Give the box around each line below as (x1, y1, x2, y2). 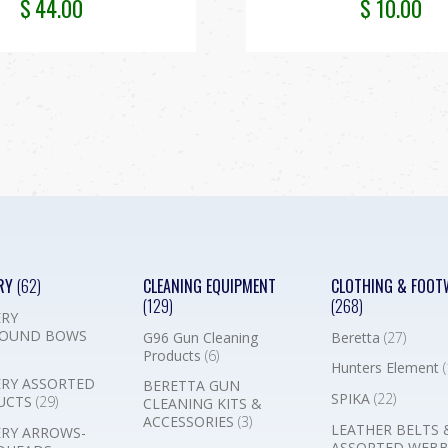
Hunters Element (331, 358, 443, 378)
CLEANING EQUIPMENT (143, 273, 277, 298)
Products (143, 345, 206, 365)
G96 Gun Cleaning (143, 327, 259, 347)
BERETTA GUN (143, 376, 241, 396)
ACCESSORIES (143, 412, 239, 432)
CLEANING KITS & (143, 394, 263, 414)
